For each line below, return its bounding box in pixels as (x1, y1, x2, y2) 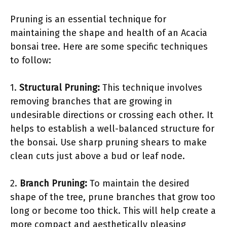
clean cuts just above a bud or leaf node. (10, 150, 185, 162)
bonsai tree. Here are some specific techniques (10, 41, 208, 52)
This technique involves (100, 82, 202, 93)
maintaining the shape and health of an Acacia (10, 27, 207, 39)
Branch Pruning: (20, 177, 87, 189)
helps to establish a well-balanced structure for (10, 123, 214, 134)
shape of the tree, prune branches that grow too (10, 191, 215, 203)
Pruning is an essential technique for (10, 13, 166, 25)
